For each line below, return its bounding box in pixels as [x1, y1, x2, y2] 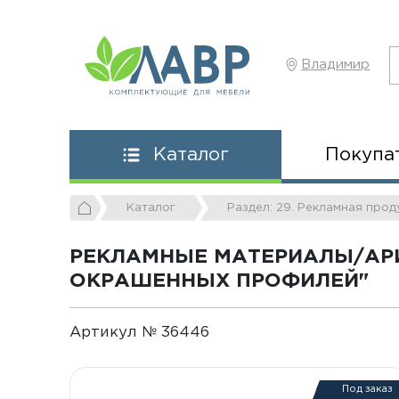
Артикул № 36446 [69, 325, 215, 339]
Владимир [301, 59, 370, 71]
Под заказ [341, 385, 393, 395]
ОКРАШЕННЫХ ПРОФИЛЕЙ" [69, 272, 370, 290]
